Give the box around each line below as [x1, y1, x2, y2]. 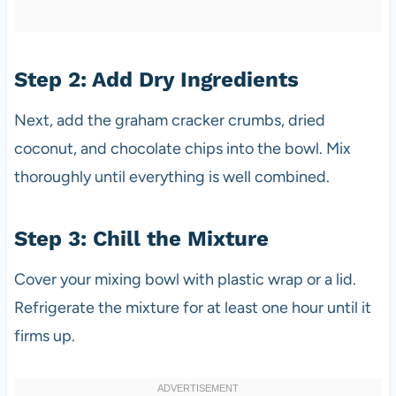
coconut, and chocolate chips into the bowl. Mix [13, 138, 351, 158]
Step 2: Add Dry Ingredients [13, 66, 299, 92]
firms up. [13, 325, 75, 346]
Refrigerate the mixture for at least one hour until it [13, 297, 371, 317]
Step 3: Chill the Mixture [13, 225, 269, 251]
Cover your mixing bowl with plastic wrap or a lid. [13, 269, 356, 289]
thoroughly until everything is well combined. [13, 166, 330, 187]
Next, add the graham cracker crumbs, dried [13, 110, 325, 130]
